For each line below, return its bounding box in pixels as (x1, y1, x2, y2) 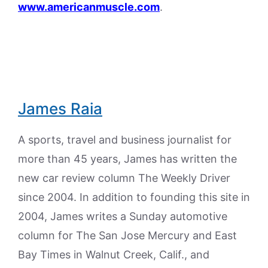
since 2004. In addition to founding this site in (18, 190, 250, 203)
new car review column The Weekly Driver (18, 171, 230, 184)
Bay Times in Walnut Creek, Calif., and (18, 248, 209, 261)
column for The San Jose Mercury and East (18, 229, 237, 242)
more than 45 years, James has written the (18, 152, 237, 165)
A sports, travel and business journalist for (18, 133, 232, 146)
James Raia (18, 99, 102, 118)
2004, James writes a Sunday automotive (18, 209, 227, 223)
